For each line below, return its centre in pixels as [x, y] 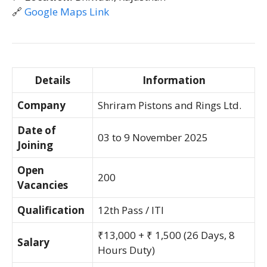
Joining [35, 145]
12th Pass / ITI [131, 210]
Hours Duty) [126, 250]
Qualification [51, 210]
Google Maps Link [67, 11]
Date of [37, 130]
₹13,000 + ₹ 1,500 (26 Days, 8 [166, 235]
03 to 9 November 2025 [153, 137]
